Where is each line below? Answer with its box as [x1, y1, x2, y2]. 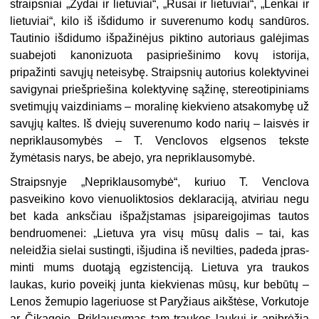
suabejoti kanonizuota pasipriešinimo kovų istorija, [10, 49, 309, 62]
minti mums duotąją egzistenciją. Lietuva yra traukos [10, 261, 309, 274]
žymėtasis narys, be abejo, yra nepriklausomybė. [10, 152, 256, 164]
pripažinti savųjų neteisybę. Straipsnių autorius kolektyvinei [10, 66, 309, 79]
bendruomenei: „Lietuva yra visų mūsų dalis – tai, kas [10, 227, 309, 240]
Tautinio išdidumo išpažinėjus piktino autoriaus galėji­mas [10, 32, 309, 45]
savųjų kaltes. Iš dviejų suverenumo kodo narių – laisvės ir [10, 117, 309, 130]
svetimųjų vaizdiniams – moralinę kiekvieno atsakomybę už [10, 100, 309, 113]
